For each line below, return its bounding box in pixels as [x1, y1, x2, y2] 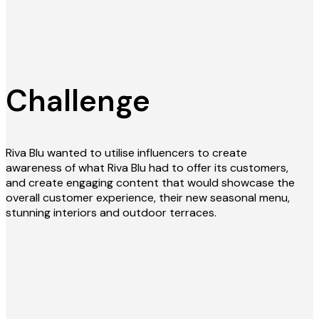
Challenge [6, 81, 150, 121]
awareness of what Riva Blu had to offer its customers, [6, 160, 288, 176]
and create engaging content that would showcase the [6, 175, 295, 191]
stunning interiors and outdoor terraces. [6, 205, 216, 221]
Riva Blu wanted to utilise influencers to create [6, 145, 247, 161]
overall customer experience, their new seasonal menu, [6, 190, 290, 206]
